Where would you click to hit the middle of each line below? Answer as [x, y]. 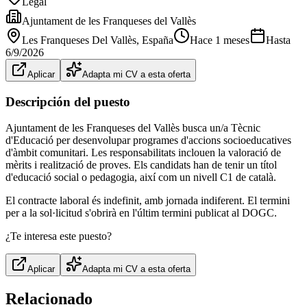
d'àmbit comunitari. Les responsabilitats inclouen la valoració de [143, 153]
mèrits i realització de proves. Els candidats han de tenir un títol [141, 165]
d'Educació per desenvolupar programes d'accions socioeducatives [148, 140]
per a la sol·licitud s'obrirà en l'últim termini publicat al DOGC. [141, 213]
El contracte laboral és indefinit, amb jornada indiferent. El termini [148, 201]
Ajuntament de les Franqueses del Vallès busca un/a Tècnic [133, 128]
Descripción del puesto [68, 101]
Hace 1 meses [220, 40]
